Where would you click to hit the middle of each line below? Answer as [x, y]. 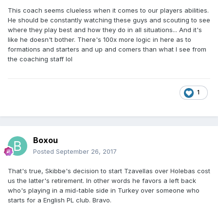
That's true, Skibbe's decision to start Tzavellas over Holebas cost [109, 171]
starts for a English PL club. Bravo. [61, 200]
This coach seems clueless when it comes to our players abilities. [108, 10]
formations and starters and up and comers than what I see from [107, 49]
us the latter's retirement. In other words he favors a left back [102, 181]
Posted [45, 152]
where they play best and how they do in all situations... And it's [105, 30]
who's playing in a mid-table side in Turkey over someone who [104, 191]
